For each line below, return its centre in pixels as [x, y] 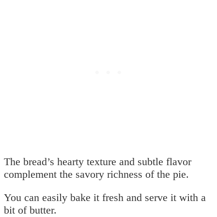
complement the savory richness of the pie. [96, 174]
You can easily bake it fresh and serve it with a [105, 197]
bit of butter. [30, 210]
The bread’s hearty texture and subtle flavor [98, 161]
